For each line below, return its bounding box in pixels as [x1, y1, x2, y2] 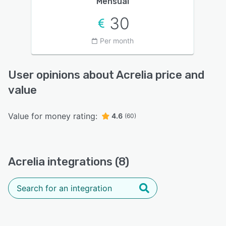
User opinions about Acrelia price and [8, 68, 204, 82]
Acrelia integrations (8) [8, 155, 129, 169]
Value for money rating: [8, 111, 97, 122]
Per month [99, 36, 134, 45]
